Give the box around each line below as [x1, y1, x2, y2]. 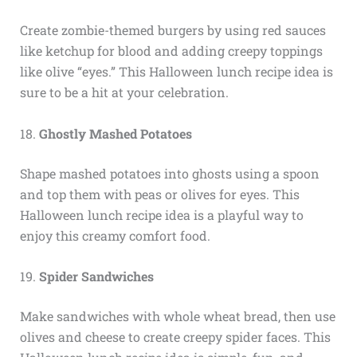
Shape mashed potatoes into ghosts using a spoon [19, 164, 320, 182]
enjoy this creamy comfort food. [19, 226, 210, 244]
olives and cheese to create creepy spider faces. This [19, 328, 331, 346]
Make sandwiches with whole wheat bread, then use [19, 308, 335, 325]
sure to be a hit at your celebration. [19, 84, 229, 101]
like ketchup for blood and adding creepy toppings [19, 42, 323, 60]
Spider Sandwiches [38, 268, 154, 285]
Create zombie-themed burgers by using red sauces [19, 22, 326, 39]
